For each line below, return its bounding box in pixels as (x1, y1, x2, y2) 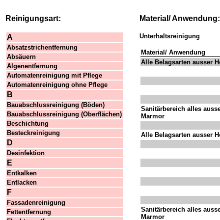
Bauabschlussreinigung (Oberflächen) (7, 110, 122, 118)
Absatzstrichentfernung (7, 44, 78, 51)
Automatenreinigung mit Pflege (7, 72, 102, 79)
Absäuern (7, 53, 36, 60)
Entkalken (7, 169, 37, 177)
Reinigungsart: (5, 14, 61, 23)
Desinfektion (7, 149, 45, 157)
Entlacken (7, 179, 37, 186)
